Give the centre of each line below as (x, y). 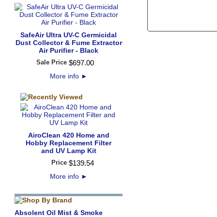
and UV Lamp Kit (69, 151)
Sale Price (51, 62)
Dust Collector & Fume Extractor (69, 43)
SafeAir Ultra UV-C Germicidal (69, 35)
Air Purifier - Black (69, 50)
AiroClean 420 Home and (69, 135)
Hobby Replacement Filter (69, 143)
